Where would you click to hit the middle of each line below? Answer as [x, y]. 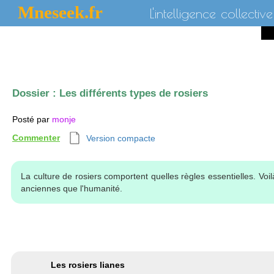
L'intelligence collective [211, 13]
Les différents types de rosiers [134, 93]
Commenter [36, 138]
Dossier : [36, 93]
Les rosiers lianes [88, 265]
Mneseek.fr [60, 12]
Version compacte [121, 138]
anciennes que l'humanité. [72, 188]
